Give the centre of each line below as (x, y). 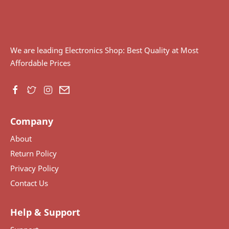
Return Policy (33, 154)
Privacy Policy (35, 168)
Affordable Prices (40, 63)
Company (32, 121)
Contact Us (29, 183)
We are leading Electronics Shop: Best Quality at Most (104, 50)
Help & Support (45, 212)
